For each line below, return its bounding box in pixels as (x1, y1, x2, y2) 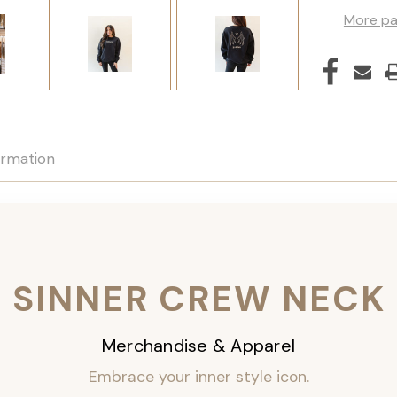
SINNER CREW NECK (12, 276, 385, 323)
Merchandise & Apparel (101, 334, 296, 358)
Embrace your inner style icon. (88, 367, 309, 387)
